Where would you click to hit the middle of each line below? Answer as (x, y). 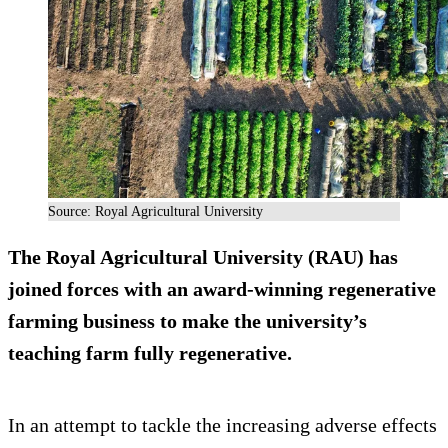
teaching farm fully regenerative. (150, 353)
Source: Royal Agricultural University (155, 212)
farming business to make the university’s (187, 321)
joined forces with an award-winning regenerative (222, 289)
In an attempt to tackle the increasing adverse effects (222, 425)
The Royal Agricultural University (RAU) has (203, 257)
